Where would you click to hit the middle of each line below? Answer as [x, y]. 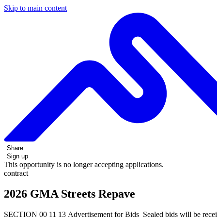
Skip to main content [35, 8]
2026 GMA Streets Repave [70, 194]
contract [16, 173]
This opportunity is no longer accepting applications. [84, 164]
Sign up [17, 156]
